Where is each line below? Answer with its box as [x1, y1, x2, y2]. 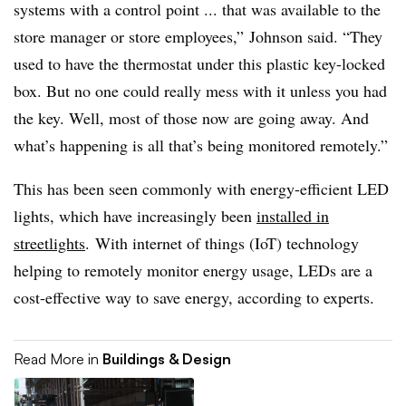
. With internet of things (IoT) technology [85, 232, 359, 254]
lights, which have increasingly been [14, 205, 256, 227]
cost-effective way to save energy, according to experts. [14, 286, 374, 308]
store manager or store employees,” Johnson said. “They [14, 25, 382, 47]
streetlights [14, 232, 85, 254]
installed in [256, 205, 329, 227]
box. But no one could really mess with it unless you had [14, 80, 387, 101]
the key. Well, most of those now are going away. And [14, 107, 369, 129]
